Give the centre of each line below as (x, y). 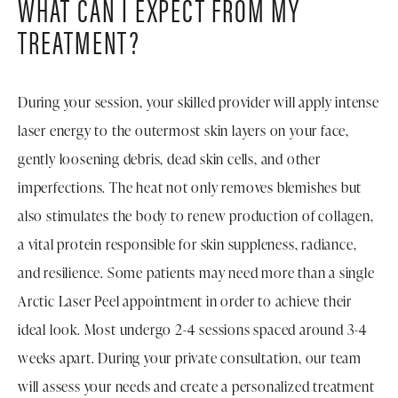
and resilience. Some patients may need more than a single (196, 273)
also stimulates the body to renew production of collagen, (196, 216)
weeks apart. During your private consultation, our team (190, 358)
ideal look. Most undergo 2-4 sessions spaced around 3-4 (193, 330)
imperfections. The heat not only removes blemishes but (190, 188)
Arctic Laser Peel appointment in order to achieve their (185, 302)
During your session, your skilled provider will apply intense (199, 103)
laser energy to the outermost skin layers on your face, (183, 131)
